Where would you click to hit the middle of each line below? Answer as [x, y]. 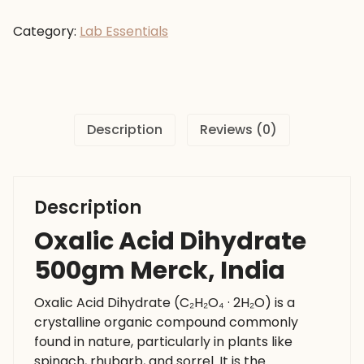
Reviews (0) [238, 129]
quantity [39, 79]
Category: [46, 31]
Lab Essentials [124, 31]
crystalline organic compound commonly [166, 323]
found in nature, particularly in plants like [163, 342]
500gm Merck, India [160, 271]
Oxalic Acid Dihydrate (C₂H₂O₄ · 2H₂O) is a [165, 303]
